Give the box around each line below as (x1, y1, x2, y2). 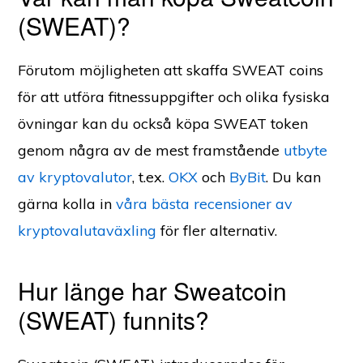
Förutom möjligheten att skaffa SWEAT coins (18, 60, 324, 79)
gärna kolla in (18, 194, 117, 213)
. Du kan (266, 167, 322, 186)
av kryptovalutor (18, 167, 133, 186)
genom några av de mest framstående (18, 140, 284, 160)
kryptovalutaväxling (18, 220, 157, 240)
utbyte (284, 140, 328, 160)
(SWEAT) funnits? (18, 301, 210, 337)
